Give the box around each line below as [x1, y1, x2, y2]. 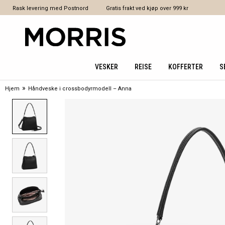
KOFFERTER [168, 63, 203, 71]
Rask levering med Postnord [13, 5, 88, 12]
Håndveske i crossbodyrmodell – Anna [28, 85, 132, 92]
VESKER [94, 63, 118, 71]
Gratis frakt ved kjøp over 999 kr [106, 5, 188, 12]
